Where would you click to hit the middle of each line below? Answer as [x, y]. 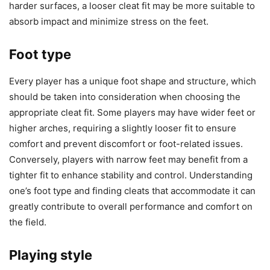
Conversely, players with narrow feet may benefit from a [128, 159]
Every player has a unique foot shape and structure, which [133, 81]
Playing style [51, 255]
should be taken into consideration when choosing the [125, 96]
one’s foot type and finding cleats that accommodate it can [132, 190]
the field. [28, 222]
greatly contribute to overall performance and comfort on [131, 206]
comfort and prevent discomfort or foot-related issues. [126, 143]
